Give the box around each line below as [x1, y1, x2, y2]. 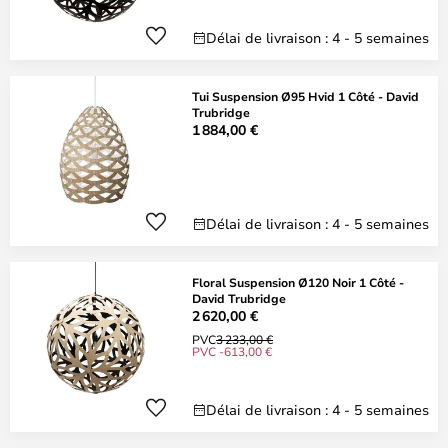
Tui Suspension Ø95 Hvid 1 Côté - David [192, 88, 419, 104]
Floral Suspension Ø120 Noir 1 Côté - [192, 274, 404, 290]
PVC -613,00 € [192, 343, 272, 359]
